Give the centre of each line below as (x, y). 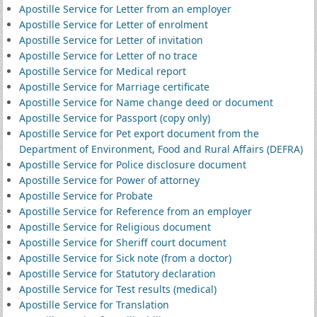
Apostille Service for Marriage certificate (114, 87)
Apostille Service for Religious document (115, 227)
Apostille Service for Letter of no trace (108, 56)
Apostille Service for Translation (94, 305)
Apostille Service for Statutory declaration (117, 273)
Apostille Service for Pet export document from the (139, 133)
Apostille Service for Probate (86, 196)
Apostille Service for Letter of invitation (111, 40)
